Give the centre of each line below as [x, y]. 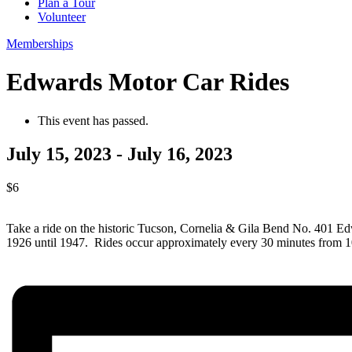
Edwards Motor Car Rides [148, 82]
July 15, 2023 [59, 154]
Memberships [40, 44]
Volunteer [62, 17]
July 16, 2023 [180, 154]
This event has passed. [93, 120]
